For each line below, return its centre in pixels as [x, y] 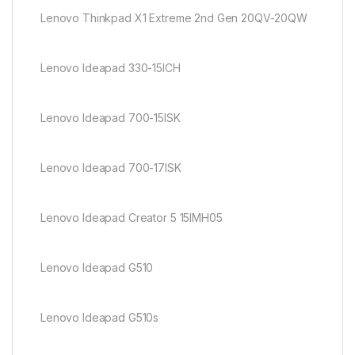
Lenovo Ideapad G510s [100, 317]
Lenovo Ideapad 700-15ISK [111, 117]
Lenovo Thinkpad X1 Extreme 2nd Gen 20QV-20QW [174, 17]
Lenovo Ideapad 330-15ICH [111, 67]
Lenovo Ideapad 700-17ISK [111, 167]
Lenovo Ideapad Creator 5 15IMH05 [132, 217]
